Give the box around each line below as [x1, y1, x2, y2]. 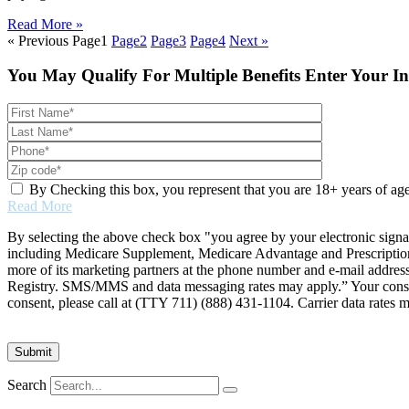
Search [7, 377, 47, 393]
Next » [229, 32, 268, 48]
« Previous [7, 32, 68, 48]
